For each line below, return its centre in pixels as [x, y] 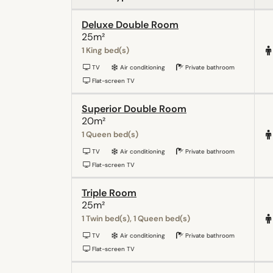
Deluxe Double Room [130, 24]
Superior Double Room [134, 108]
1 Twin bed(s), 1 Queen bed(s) [136, 218]
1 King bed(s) [105, 50]
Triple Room [109, 193]
